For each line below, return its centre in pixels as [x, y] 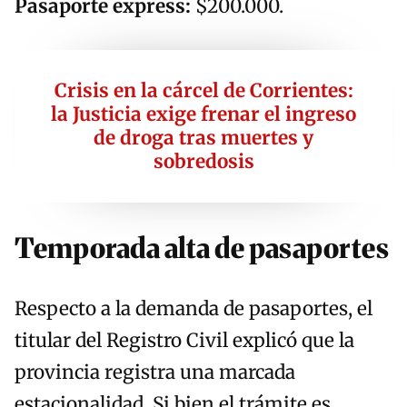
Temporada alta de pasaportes [202, 248]
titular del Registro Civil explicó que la [184, 341]
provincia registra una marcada [155, 373]
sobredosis [203, 162]
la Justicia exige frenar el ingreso [203, 115]
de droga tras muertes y [203, 139]
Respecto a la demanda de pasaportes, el [194, 309]
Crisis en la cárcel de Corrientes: [203, 91]
